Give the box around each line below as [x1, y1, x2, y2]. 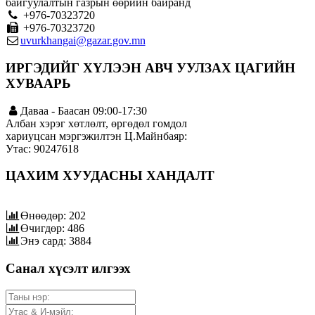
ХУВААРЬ [6, 76, 71, 91]
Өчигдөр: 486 [20, 222, 84, 235]
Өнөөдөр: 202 [20, 210, 86, 222]
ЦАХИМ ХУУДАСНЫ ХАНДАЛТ [6, 168, 214, 184]
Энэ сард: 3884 [20, 235, 91, 247]
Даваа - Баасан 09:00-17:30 [20, 104, 147, 117]
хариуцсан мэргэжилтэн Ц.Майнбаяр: [6, 129, 187, 142]
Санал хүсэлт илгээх [6, 260, 131, 276]
